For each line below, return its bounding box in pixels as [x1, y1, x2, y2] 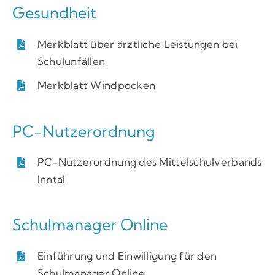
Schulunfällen [37, 54, 106, 68]
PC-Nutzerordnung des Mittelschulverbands [37, 155, 262, 169]
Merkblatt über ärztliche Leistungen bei [37, 37, 238, 50]
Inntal [37, 172, 66, 186]
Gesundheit [12, 3, 96, 22]
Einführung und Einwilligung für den [37, 249, 217, 262]
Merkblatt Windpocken [37, 79, 156, 92]
